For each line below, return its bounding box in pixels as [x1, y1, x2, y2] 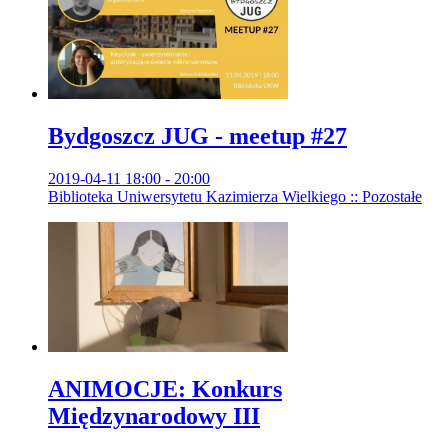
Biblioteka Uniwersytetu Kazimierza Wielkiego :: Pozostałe [48, 188, 422, 206]
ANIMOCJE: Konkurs [48, 375, 282, 402]
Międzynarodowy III [48, 402, 260, 429]
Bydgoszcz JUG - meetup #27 [48, 123, 347, 150]
